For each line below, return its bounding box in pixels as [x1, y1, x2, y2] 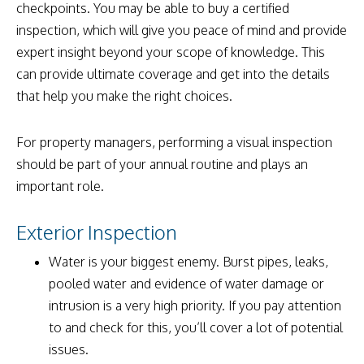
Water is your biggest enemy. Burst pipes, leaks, [49, 253, 328, 270]
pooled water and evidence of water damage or [49, 275, 324, 292]
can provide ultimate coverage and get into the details [16, 65, 330, 82]
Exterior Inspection [16, 219, 177, 245]
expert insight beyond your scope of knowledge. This [16, 43, 325, 60]
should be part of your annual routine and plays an [16, 155, 308, 172]
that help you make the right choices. [16, 87, 232, 104]
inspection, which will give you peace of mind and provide [16, 21, 347, 38]
